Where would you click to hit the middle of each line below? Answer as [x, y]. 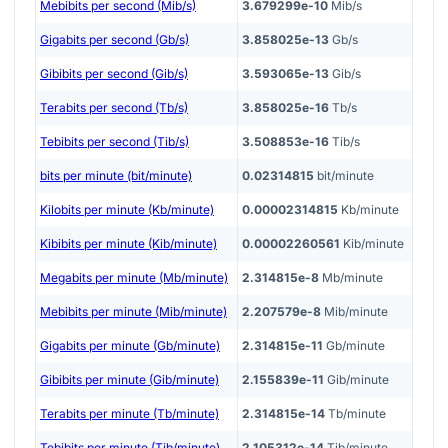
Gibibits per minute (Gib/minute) [129, 380]
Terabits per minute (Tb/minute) [129, 414]
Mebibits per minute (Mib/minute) [133, 312]
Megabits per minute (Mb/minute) [134, 278]
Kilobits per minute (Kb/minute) [127, 210]
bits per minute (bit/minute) [116, 176]
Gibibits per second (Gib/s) [114, 74]
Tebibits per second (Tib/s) [114, 142]
